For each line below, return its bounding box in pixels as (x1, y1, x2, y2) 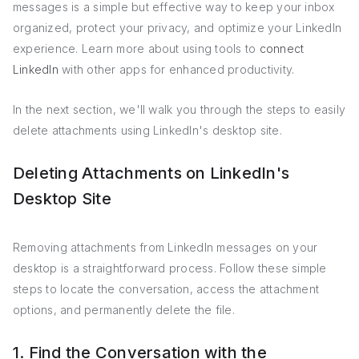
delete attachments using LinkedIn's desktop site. (13, 123, 282, 137)
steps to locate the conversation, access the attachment (13, 282, 320, 296)
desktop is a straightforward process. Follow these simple (13, 261, 327, 275)
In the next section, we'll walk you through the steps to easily (13, 103, 346, 116)
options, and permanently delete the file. (13, 303, 235, 317)
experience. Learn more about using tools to (13, 42, 260, 55)
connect (259, 42, 305, 55)
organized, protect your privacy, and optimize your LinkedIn (13, 21, 342, 34)
